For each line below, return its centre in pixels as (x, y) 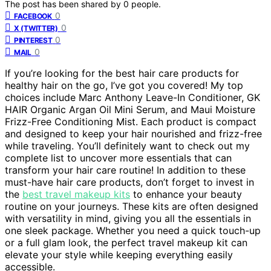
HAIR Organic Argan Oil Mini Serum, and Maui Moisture (130, 109)
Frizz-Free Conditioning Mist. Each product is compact (131, 121)
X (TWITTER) (36, 28)
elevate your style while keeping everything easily (119, 254)
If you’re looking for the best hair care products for (122, 73)
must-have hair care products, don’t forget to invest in (129, 182)
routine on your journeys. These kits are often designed (132, 206)
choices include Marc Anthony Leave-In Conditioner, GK (132, 97)
